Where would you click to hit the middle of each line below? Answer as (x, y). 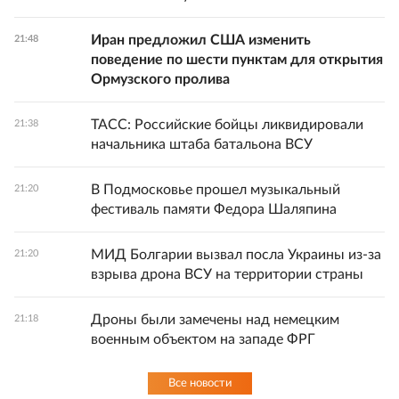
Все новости (199, 383)
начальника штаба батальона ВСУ (202, 144)
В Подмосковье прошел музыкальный (216, 190)
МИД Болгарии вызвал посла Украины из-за (236, 255)
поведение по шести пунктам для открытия (237, 60)
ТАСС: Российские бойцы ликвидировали (227, 125)
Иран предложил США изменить (201, 40)
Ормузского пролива (160, 79)
